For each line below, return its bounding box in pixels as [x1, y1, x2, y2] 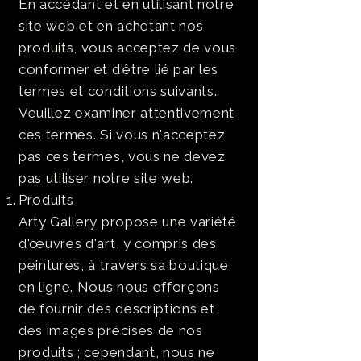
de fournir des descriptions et [19, 301, 215, 317]
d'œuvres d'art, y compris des [19, 235, 217, 251]
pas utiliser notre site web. [19, 170, 194, 186]
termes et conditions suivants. [19, 83, 218, 99]
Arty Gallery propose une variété [19, 214, 237, 230]
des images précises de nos [19, 322, 203, 338]
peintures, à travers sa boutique [19, 257, 229, 273]
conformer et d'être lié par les [19, 61, 219, 77]
